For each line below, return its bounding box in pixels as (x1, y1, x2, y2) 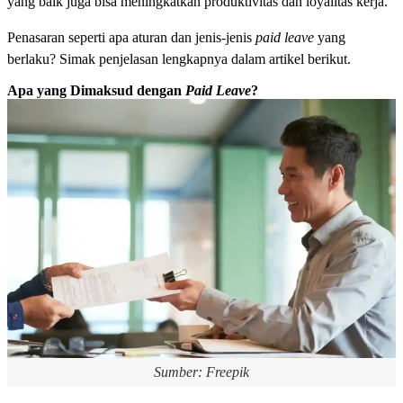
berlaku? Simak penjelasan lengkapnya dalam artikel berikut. (7, 51, 351, 67)
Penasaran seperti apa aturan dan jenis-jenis (7, 30, 255, 46)
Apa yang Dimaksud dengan (7, 82, 185, 98)
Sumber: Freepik (154, 363, 249, 380)
